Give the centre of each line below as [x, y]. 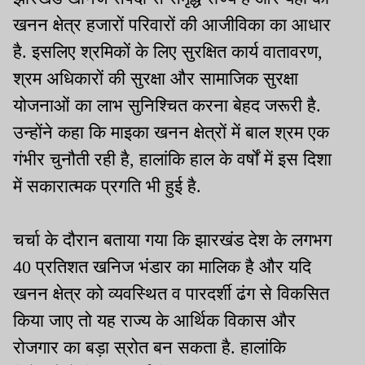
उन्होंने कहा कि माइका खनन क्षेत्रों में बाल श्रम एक [171, 132]
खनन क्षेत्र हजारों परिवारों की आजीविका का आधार [172, 24]
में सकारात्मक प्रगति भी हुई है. [107, 186]
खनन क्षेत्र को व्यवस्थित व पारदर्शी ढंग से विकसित [171, 293]
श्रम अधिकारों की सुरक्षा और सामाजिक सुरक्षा [156, 78]
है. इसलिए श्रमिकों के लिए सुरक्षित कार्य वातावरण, [168, 51]
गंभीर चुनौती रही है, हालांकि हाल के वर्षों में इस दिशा [172, 159]
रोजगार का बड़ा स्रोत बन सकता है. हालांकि [150, 347]
